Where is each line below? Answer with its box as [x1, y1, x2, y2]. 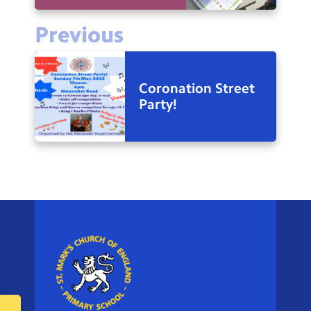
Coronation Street [139, 80, 255, 97]
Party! [139, 96, 177, 113]
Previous [35, 22, 124, 49]
